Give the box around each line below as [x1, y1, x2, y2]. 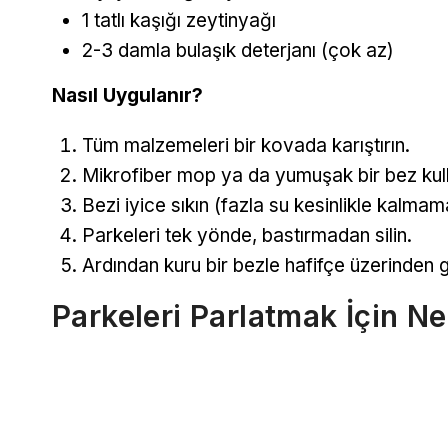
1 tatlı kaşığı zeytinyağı [82, 9, 276, 33]
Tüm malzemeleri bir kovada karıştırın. [82, 134, 410, 158]
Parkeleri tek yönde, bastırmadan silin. [82, 224, 412, 248]
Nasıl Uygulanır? [52, 84, 203, 108]
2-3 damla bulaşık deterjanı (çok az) [82, 39, 394, 63]
